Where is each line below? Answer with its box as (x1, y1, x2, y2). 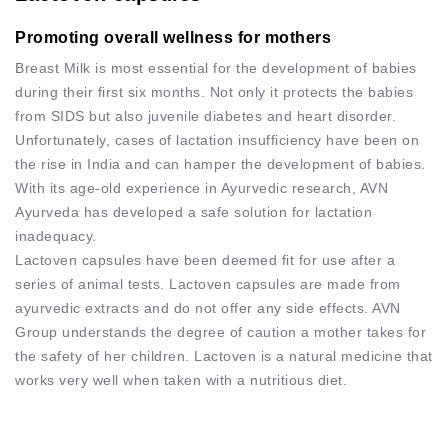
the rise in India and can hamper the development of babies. (15, 155, 426, 172)
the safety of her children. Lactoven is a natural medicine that (15, 347, 433, 364)
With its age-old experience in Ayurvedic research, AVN (15, 179, 388, 196)
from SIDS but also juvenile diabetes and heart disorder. (15, 107, 396, 124)
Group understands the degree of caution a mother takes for (15, 323, 426, 340)
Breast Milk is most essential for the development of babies (15, 59, 417, 76)
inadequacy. (15, 227, 97, 244)
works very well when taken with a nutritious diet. (15, 371, 347, 388)
